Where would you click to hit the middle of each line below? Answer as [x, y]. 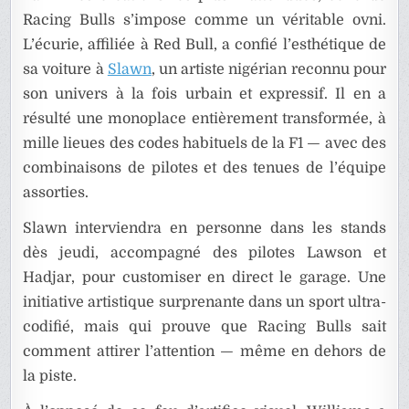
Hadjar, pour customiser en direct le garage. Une [204, 278]
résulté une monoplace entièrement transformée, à [204, 119]
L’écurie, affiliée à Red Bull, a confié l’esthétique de [204, 45]
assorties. [56, 193]
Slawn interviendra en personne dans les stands [204, 229]
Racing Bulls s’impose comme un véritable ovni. [204, 21]
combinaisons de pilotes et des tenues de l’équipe [204, 168]
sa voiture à [65, 70]
